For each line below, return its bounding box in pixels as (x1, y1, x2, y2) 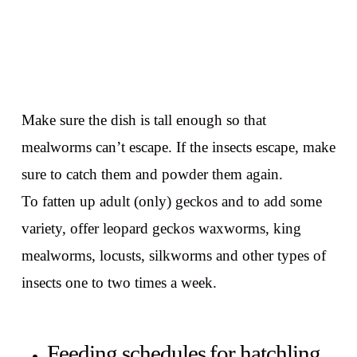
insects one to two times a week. (21, 274, 217, 292)
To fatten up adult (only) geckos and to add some (21, 193, 322, 210)
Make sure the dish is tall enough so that (21, 112, 266, 129)
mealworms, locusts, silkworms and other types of (21, 247, 326, 265)
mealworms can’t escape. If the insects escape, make (21, 139, 335, 156)
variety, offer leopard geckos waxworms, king (21, 220, 301, 237)
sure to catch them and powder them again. (21, 166, 283, 183)
